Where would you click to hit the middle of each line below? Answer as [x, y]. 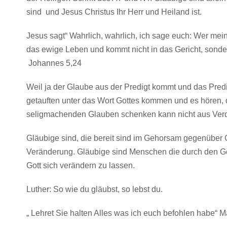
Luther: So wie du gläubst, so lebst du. [94, 189]
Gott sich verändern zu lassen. [81, 165]
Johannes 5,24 [54, 63]
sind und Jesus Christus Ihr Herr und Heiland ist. [114, 12]
